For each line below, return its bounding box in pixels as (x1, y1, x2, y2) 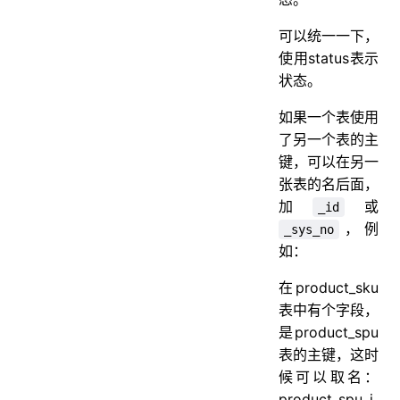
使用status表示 (279, 48, 379, 67)
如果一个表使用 (279, 107, 379, 126)
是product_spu (279, 322, 379, 341)
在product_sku (279, 278, 379, 296)
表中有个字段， (279, 300, 379, 319)
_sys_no (284, 221, 334, 237)
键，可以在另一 (279, 152, 379, 171)
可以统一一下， (279, 26, 379, 45)
